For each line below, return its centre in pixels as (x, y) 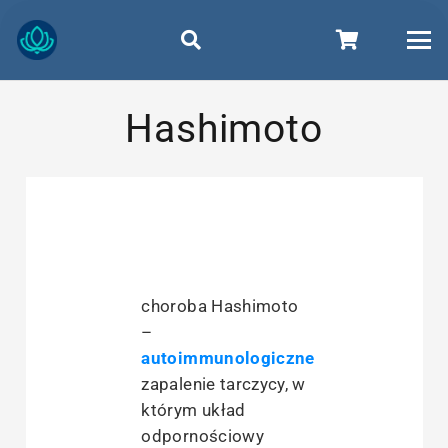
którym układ (193, 409)
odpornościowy (202, 435)
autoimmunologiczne (228, 357)
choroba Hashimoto (220, 305)
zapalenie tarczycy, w (223, 383)
